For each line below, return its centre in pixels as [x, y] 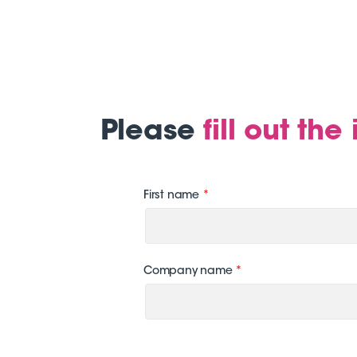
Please [152, 133]
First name [173, 196]
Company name [190, 272]
